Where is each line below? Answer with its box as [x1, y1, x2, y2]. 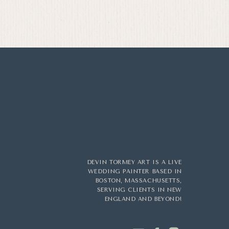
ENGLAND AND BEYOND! [104, 196, 182, 202]
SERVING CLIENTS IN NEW [97, 187, 182, 193]
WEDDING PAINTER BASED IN [87, 168, 182, 175]
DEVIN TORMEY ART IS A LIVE [86, 159, 182, 166]
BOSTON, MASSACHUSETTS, [95, 177, 182, 184]
